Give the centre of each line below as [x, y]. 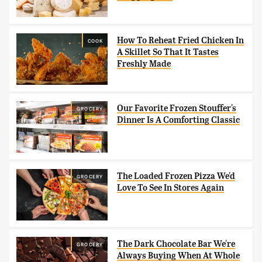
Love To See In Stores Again [171, 188]
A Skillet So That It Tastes [168, 52]
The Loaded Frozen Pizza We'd [176, 176]
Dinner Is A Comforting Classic [179, 120]
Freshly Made [144, 63]
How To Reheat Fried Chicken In [181, 40]
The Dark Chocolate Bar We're [176, 244]
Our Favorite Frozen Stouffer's [177, 108]
